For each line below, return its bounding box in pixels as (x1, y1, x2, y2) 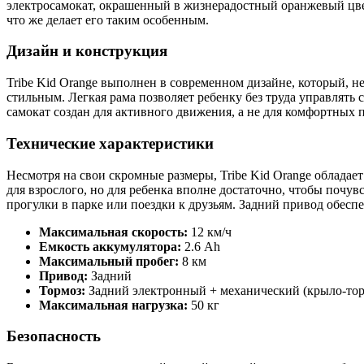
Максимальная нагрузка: (39, 297, 188, 312)
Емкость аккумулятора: (39, 239, 181, 253)
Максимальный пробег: (39, 253, 179, 268)
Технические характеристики (6, 134, 214, 152)
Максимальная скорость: (39, 224, 188, 239)
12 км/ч (188, 224, 232, 239)
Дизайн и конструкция (6, 42, 167, 60)
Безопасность (6, 327, 101, 345)
